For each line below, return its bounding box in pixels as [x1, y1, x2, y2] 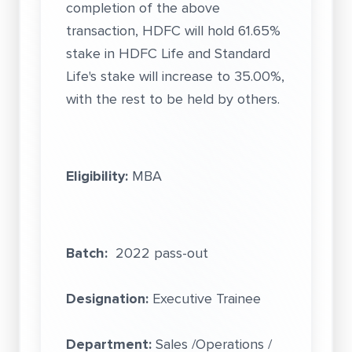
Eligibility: [66, 166, 128, 186]
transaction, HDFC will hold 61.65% [66, 20, 280, 41]
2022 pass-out [108, 243, 208, 263]
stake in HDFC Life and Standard [66, 43, 270, 64]
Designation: [66, 288, 148, 309]
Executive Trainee [148, 288, 261, 309]
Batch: [66, 243, 108, 263]
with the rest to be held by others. [66, 89, 280, 109]
